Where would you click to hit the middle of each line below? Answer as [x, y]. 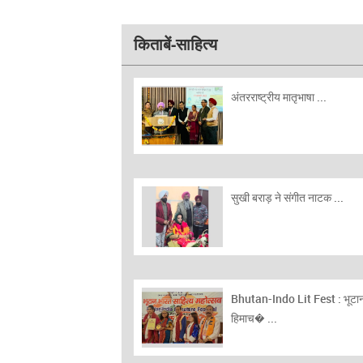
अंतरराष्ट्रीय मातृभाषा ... [279, 96]
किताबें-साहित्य [175, 44]
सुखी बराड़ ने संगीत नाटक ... [287, 198]
